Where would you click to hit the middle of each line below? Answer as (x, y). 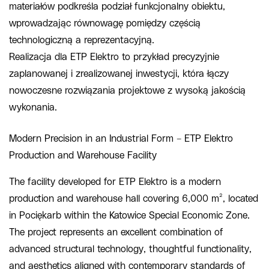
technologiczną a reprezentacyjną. (82, 40)
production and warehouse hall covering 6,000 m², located (134, 198)
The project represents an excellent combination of (116, 232)
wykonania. (33, 107)
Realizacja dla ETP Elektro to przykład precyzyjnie (114, 57)
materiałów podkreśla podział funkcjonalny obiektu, (117, 6)
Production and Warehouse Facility (83, 155)
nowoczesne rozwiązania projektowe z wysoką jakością (127, 90)
